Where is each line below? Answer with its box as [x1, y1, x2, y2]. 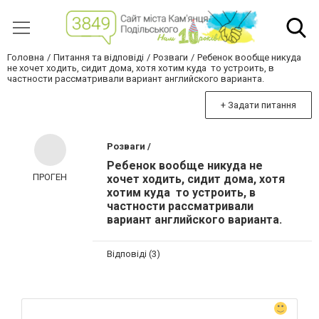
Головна [7, 52, 44, 63]
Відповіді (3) [107, 248, 160, 259]
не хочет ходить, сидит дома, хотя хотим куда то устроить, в [7, 63, 274, 74]
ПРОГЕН [33, 172, 67, 183]
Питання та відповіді [53, 52, 144, 63]
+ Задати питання [221, 100, 296, 111]
